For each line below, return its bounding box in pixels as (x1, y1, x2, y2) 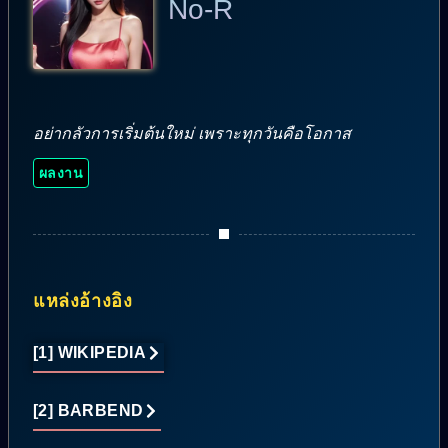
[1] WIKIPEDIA (33, 344, 147, 362)
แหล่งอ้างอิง (33, 291, 133, 312)
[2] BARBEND (33, 402, 144, 420)
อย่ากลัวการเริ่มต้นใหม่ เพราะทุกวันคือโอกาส (33, 124, 351, 142)
